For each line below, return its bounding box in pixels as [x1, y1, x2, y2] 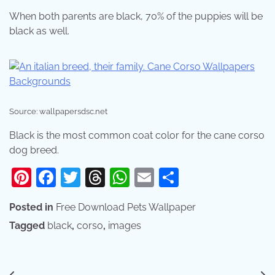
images [108, 219, 141, 231]
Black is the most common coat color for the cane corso [9, 129, 265, 141]
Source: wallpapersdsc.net [9, 106, 107, 116]
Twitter [80, 165, 143, 188]
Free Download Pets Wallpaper [56, 201, 196, 213]
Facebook [56, 165, 145, 188]
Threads [105, 165, 179, 188]
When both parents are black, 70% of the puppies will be [9, 10, 263, 22]
